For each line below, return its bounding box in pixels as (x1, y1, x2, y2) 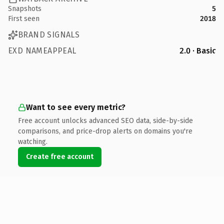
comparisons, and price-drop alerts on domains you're (18, 126, 192, 135)
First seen (8, 14, 39, 23)
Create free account (26, 152, 93, 161)
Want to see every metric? (26, 102, 125, 112)
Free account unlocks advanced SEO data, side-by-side (18, 116, 193, 125)
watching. (18, 137, 47, 146)
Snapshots (8, 4, 41, 13)
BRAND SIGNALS (18, 30, 80, 39)
